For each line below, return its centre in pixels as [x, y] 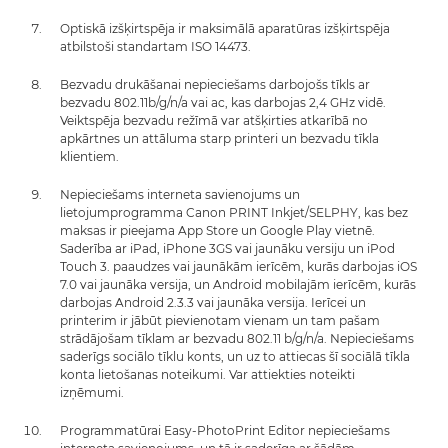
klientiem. [89, 156]
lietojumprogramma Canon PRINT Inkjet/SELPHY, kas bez [234, 212]
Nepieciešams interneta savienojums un [180, 194]
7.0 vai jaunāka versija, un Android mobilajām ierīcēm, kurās [238, 284]
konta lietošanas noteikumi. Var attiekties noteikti [207, 374]
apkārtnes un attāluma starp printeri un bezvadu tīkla [219, 138]
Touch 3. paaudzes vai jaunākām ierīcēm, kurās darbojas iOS [238, 266]
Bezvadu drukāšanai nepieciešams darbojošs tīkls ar [215, 84]
